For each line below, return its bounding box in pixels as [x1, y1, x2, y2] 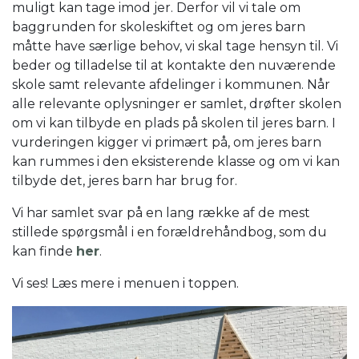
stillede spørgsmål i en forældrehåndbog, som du [12, 224, 327, 240]
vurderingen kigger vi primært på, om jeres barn [12, 134, 321, 150]
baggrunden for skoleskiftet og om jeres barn [12, 18, 305, 34]
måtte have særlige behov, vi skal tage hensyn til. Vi [12, 38, 338, 54]
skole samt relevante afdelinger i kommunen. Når [12, 76, 330, 92]
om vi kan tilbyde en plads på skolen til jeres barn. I [12, 115, 336, 131]
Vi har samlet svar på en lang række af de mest [12, 204, 310, 220]
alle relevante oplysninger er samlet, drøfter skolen [12, 95, 341, 111]
